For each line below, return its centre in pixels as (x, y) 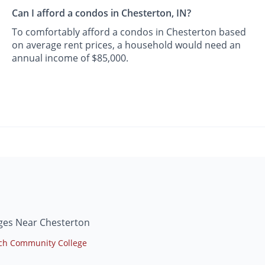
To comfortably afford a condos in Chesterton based (129, 32)
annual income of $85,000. (70, 58)
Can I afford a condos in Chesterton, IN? (102, 13)
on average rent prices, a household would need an (127, 45)
